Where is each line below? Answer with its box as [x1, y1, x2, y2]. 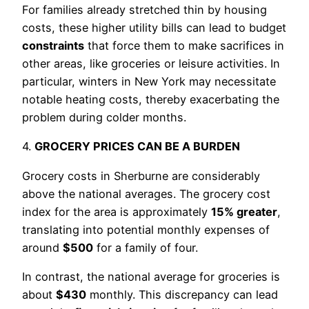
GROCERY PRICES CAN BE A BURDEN [34, 139, 240, 154]
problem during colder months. [22, 110, 186, 125]
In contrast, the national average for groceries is [22, 270, 280, 283]
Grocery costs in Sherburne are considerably [22, 168, 260, 183]
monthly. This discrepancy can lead [86, 288, 278, 301]
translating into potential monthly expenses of [22, 222, 270, 237]
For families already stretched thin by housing [22, 3, 267, 17]
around [22, 240, 63, 255]
